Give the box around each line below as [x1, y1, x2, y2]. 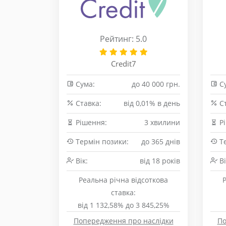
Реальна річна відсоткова [79, 175, 168, 185]
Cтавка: [74, 98, 101, 108]
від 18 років [140, 156, 180, 165]
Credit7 [110, 59, 136, 69]
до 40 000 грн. [132, 79, 180, 89]
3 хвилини [144, 118, 180, 127]
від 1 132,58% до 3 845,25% [77, 200, 169, 210]
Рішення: [74, 118, 107, 127]
